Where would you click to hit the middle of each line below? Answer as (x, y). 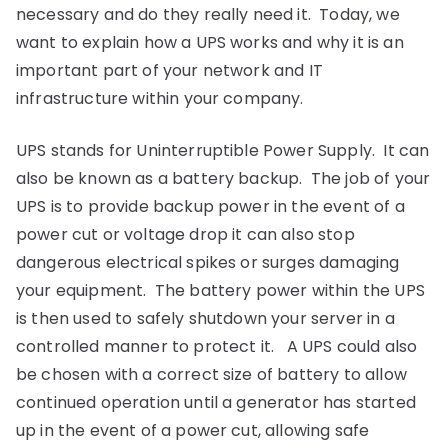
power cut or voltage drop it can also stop (185, 234)
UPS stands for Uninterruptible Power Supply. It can (223, 150)
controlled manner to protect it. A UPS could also (217, 346)
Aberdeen (296, 72)
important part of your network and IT (169, 70)
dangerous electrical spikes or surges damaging (208, 262)
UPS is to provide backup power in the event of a (210, 206)
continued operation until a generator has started (216, 402)
